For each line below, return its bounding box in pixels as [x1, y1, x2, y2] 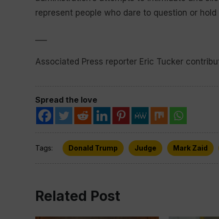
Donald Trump [68, 144, 118, 152]
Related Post [35, 188, 120, 204]
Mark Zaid [173, 144, 208, 152]
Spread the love [35, 95, 97, 105]
